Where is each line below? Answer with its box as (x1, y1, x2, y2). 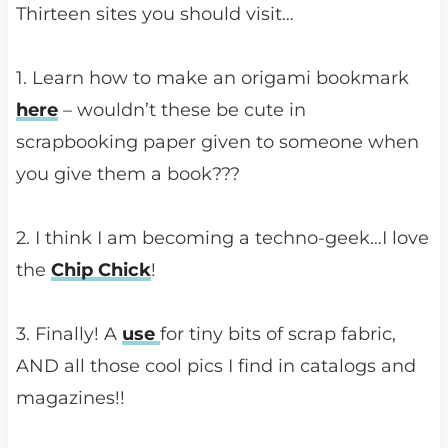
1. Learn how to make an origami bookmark (15, 67, 409, 90)
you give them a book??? (15, 163, 240, 186)
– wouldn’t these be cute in (57, 99, 306, 122)
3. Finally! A (15, 323, 122, 346)
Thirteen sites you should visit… (15, 3, 294, 26)
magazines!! (15, 387, 125, 410)
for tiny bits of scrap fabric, (159, 323, 396, 346)
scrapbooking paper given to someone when (15, 131, 419, 154)
